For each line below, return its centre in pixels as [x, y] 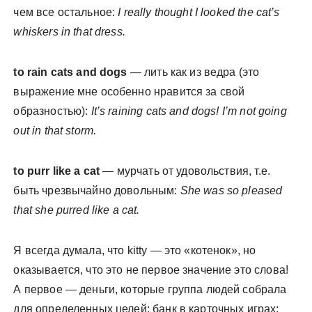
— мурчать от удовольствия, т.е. [185, 171]
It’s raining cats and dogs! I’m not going [189, 111]
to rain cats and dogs [70, 72]
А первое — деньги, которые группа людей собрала [150, 289]
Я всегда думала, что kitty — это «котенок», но [135, 250]
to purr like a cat [57, 171]
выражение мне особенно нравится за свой [129, 92]
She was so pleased [231, 190]
